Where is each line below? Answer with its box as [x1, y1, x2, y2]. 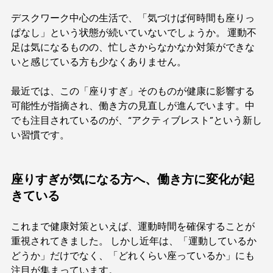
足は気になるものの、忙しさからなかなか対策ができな [11, 42, 255, 52]
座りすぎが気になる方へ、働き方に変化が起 [11, 173, 255, 186]
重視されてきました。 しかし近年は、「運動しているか [11, 236, 257, 246]
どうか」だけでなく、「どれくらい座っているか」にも [11, 250, 255, 261]
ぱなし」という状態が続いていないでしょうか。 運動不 [11, 27, 257, 38]
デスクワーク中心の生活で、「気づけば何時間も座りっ [11, 13, 255, 23]
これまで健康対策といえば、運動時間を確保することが [11, 221, 255, 232]
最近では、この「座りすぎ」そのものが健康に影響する [11, 86, 255, 96]
